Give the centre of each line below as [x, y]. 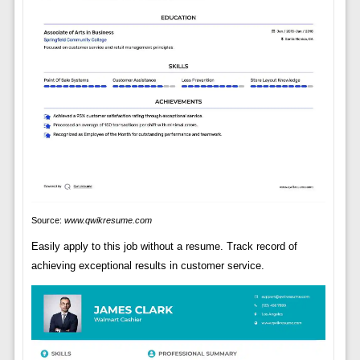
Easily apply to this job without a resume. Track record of [164, 246]
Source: [47, 220]
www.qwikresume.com [108, 220]
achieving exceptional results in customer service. [147, 265]
